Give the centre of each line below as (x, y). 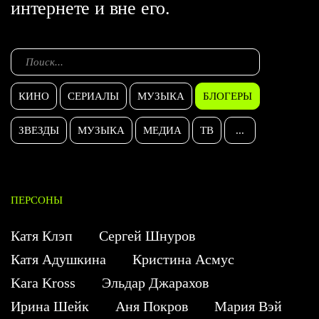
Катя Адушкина (58, 260)
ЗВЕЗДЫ (39, 131)
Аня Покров (152, 307)
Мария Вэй (248, 307)
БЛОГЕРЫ (228, 96)
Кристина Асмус (183, 260)
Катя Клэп (42, 236)
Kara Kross (43, 283)
